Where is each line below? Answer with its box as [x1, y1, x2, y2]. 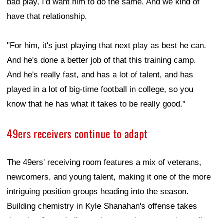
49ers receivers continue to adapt [7, 126, 148, 142]
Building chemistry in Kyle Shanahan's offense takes [7, 201, 197, 211]
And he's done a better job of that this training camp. [7, 55, 196, 65]
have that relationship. [7, 12, 87, 21]
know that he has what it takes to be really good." [7, 99, 185, 109]
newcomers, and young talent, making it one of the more [7, 172, 211, 182]
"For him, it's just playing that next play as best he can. [7, 41, 206, 51]
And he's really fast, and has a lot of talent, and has [7, 70, 193, 80]
